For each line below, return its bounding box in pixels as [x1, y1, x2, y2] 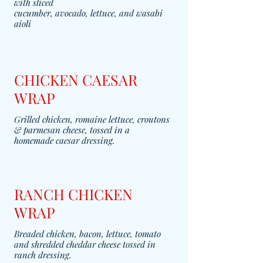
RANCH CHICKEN [14, 184, 133, 204]
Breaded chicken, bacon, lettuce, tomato [14, 228, 161, 240]
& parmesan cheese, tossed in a [14, 124, 130, 136]
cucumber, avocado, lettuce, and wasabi [14, 7, 163, 19]
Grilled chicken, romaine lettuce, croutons [14, 113, 170, 125]
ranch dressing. [14, 249, 72, 261]
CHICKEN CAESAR [14, 70, 137, 89]
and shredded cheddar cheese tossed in [14, 238, 156, 250]
